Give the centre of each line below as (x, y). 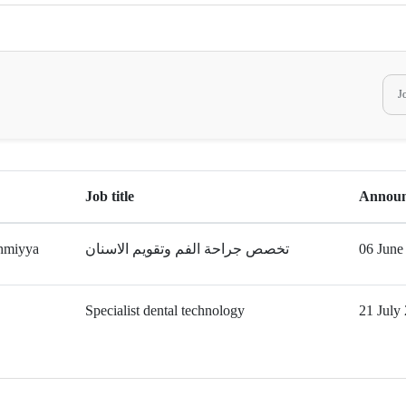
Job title (110, 196)
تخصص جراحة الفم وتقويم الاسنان (187, 248)
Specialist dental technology (165, 310)
